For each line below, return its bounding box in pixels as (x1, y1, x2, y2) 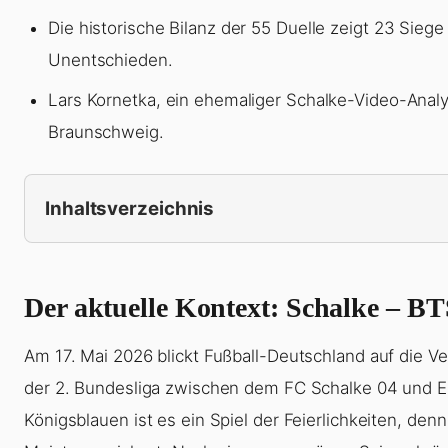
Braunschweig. (48, 122, 164, 143)
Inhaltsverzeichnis (45, 196, 215, 220)
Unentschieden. (48, 50, 173, 71)
